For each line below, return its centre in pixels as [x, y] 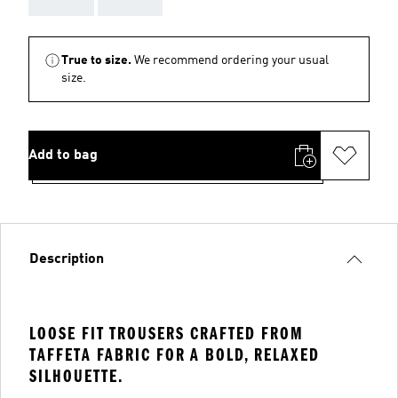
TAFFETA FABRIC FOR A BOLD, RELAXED [175, 355]
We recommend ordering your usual [231, 60]
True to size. [96, 60]
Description [67, 259]
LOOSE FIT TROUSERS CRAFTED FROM [167, 334]
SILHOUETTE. [76, 376]
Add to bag [63, 155]
